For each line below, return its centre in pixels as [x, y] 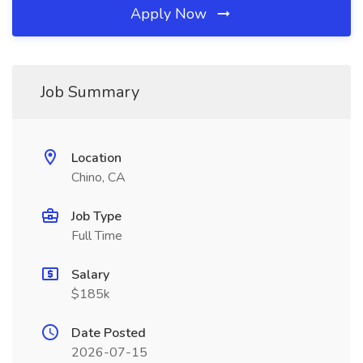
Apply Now [171, 14]
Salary [90, 275]
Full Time [97, 236]
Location [96, 158]
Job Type [96, 216]
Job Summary [90, 92]
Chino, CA [98, 177]
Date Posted [109, 333]
